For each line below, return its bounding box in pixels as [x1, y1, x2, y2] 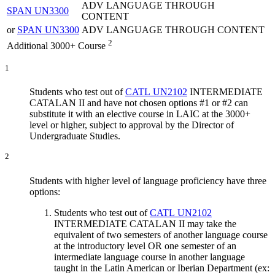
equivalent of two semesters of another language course [54, 229, 268, 240]
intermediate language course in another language [54, 251, 245, 262]
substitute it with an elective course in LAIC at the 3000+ [29, 109, 250, 120]
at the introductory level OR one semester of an [54, 240, 236, 251]
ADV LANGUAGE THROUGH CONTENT [82, 24, 265, 35]
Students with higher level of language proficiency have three [29, 175, 266, 186]
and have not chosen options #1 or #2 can [85, 98, 248, 109]
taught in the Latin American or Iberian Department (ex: [54, 262, 269, 273]
